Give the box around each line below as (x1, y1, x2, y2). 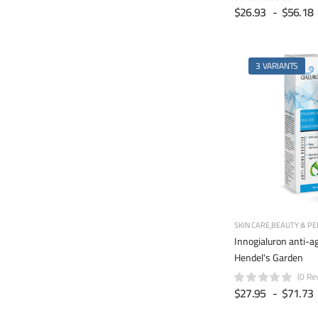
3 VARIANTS (256, 57, 299, 75)
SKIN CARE (234, 217, 270, 232)
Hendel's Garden (234, 248, 303, 267)
